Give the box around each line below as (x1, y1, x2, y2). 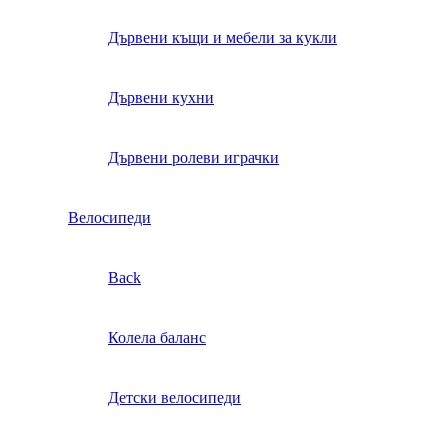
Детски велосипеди (108, 389, 241, 407)
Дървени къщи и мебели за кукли (108, 29, 337, 47)
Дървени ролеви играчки (108, 149, 279, 167)
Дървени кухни (108, 89, 214, 107)
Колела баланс (108, 329, 206, 347)
